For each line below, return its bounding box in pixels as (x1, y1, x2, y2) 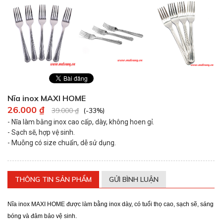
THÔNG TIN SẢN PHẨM (15, 175, 92, 184)
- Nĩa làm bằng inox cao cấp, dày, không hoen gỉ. (7, 118, 156, 126)
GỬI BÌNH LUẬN (109, 175, 159, 184)
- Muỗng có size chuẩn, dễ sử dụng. (7, 139, 116, 147)
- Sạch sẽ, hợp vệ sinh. (7, 128, 76, 137)
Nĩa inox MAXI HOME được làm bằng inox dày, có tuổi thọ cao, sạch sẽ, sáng (7, 201, 214, 208)
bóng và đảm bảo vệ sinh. (7, 213, 77, 220)
